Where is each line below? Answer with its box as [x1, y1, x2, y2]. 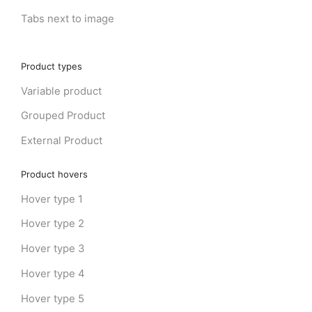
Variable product [20, 84, 102, 97]
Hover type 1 [20, 192, 83, 205]
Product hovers [20, 169, 88, 180]
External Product [20, 134, 102, 148]
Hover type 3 [20, 242, 84, 256]
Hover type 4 [20, 267, 85, 280]
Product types [20, 61, 82, 72]
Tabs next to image [20, 13, 114, 26]
